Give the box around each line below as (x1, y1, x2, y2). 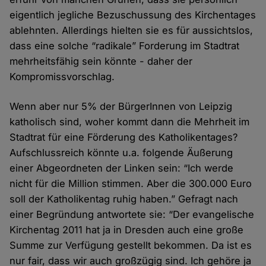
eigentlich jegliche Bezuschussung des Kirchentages (9, 9, 256, 21)
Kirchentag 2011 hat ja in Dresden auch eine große (9, 224, 244, 236)
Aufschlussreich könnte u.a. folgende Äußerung (9, 147, 233, 159)
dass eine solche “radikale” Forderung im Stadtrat (9, 40, 240, 52)
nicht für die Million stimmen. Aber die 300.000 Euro (9, 178, 252, 190)
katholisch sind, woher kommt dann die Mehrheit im (9, 116, 250, 128)
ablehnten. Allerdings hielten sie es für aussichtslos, (9, 24, 254, 37)
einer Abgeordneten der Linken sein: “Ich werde (9, 162, 234, 175)
